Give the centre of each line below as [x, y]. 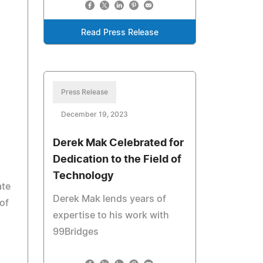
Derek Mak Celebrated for [119, 144]
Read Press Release [120, 33]
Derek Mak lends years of [110, 199]
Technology [84, 176]
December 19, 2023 [95, 115]
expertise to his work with [111, 216]
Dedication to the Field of [117, 160]
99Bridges [76, 232]
